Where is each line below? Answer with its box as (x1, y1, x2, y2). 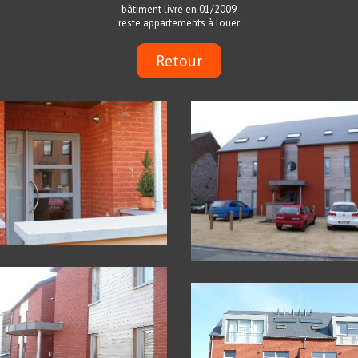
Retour (156, 50, 202, 71)
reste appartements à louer (118, 16, 240, 30)
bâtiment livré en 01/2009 (121, 2, 237, 16)
